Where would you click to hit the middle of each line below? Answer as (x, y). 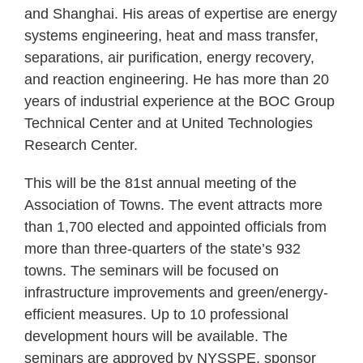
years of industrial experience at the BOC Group (179, 102)
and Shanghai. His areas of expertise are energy (181, 14)
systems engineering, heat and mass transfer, (171, 36)
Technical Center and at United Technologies (169, 124)
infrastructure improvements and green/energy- (176, 293)
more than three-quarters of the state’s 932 (162, 249)
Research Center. (81, 145)
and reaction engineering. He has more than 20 (177, 80)
